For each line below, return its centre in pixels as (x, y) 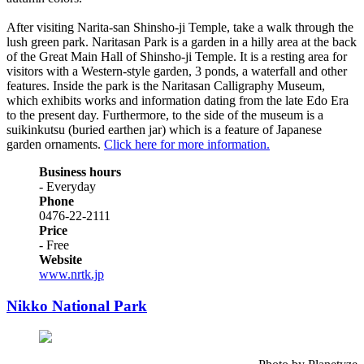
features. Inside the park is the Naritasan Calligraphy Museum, (166, 85)
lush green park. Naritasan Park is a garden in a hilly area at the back (182, 41)
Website (61, 259)
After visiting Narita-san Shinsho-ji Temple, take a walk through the (180, 27)
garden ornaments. (55, 144)
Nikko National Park (77, 305)
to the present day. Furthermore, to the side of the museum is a (165, 115)
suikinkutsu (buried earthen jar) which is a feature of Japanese (164, 129)
